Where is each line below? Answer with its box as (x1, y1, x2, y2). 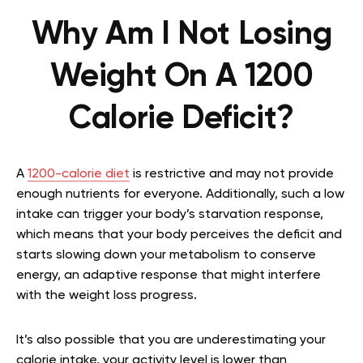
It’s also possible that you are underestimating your (16, 334, 326, 348)
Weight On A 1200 (49, 61, 314, 94)
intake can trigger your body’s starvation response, (16, 208, 323, 222)
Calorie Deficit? (69, 103, 294, 136)
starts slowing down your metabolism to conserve (16, 249, 316, 263)
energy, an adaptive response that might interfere (16, 269, 321, 283)
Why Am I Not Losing (31, 19, 332, 52)
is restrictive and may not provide (130, 168, 334, 181)
